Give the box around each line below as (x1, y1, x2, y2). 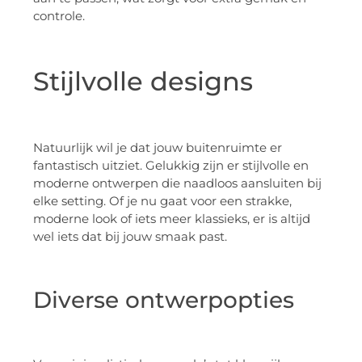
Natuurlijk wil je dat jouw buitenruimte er (33, 140, 282, 156)
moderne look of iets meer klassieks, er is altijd (33, 211, 310, 227)
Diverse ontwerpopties (33, 285, 294, 314)
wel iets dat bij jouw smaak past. (33, 229, 227, 245)
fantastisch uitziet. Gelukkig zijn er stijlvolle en (33, 158, 309, 174)
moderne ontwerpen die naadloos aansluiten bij (33, 175, 322, 192)
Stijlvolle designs (33, 65, 253, 97)
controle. (33, 7, 85, 23)
